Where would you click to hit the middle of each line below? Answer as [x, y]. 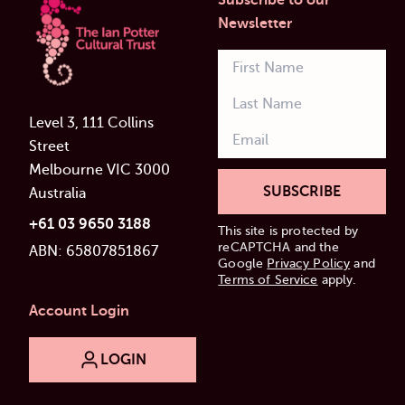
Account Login [79, 311]
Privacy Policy [309, 264]
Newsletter [255, 24]
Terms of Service [268, 280]
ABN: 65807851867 [94, 252]
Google [243, 264]
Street [49, 147]
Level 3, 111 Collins [91, 123]
